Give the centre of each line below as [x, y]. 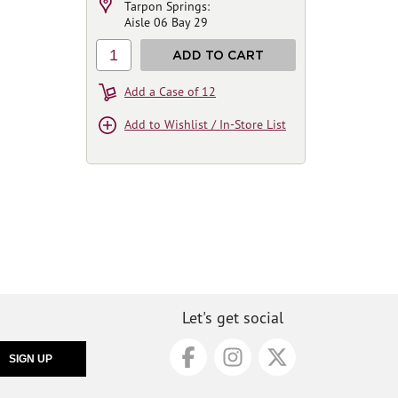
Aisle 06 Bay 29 [166, 22]
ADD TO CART [218, 55]
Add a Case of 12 [170, 92]
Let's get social [233, 317]
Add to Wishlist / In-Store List [205, 124]
